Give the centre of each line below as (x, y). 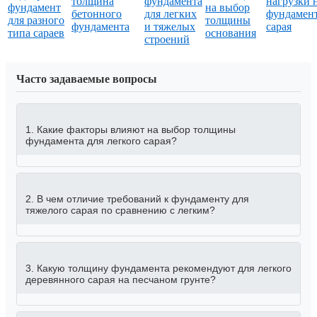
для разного (36, 21)
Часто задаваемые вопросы (87, 79)
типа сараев (36, 33)
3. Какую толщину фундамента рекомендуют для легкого (158, 269)
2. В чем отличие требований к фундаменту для (137, 199)
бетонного (97, 14)
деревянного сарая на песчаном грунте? (121, 280)
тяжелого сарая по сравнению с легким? (120, 211)
